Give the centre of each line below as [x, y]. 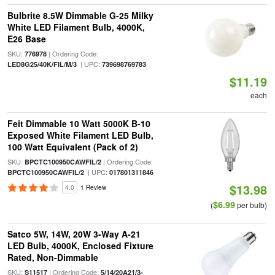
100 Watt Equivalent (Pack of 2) [72, 147]
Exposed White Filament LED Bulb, [80, 135]
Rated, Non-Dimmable [52, 257]
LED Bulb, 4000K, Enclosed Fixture [80, 246]
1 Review [93, 187]
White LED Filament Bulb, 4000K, [76, 27]
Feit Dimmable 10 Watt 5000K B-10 [79, 123]
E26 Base [26, 39]
